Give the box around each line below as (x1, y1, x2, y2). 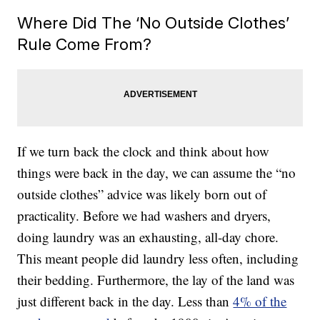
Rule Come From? (17, 34, 152, 54)
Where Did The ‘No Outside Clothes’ (17, 13, 290, 33)
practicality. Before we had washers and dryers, (17, 206, 271, 225)
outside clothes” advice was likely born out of (17, 185, 267, 204)
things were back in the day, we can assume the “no (17, 164, 296, 182)
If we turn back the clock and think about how (17, 142, 270, 161)
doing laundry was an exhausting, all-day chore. (17, 228, 279, 246)
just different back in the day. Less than (17, 292, 234, 311)
